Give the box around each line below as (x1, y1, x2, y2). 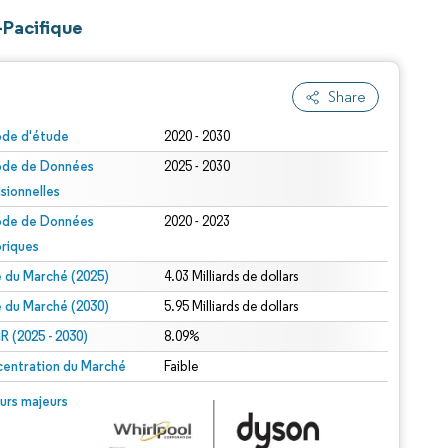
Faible (164, 358, 199, 375)
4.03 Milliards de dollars (164, 268, 299, 285)
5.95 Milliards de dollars (164, 298, 299, 315)
